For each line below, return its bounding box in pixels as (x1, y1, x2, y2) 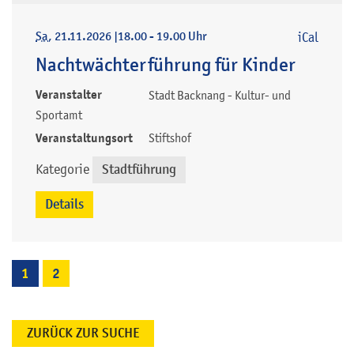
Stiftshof (149, 130, 191, 145)
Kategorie (36, 161, 89, 178)
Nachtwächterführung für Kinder (36, 53, 296, 77)
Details (45, 196, 84, 213)
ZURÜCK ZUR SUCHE (27, 325, 139, 342)
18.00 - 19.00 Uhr (118, 28, 206, 45)
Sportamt (36, 107, 82, 122)
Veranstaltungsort (36, 130, 133, 147)
